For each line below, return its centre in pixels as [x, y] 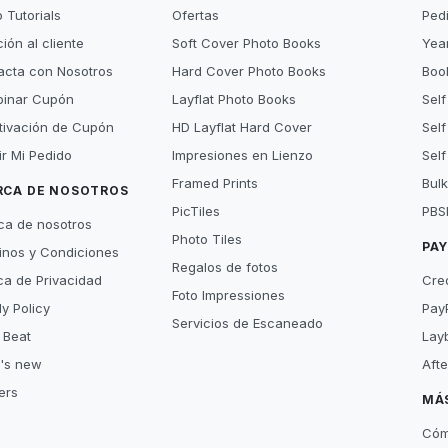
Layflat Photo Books [234, 99]
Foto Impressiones [229, 295]
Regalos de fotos [225, 267]
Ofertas [196, 15]
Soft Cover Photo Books [247, 43]
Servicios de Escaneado [248, 323]
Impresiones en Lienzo [243, 155]
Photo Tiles [207, 239]
